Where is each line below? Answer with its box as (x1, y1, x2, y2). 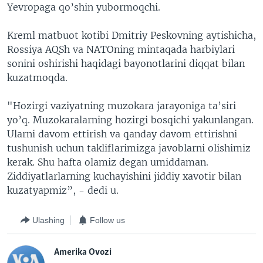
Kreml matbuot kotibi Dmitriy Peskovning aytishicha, (7, 29, 256, 41)
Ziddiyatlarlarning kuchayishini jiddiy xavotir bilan (7, 170, 241, 182)
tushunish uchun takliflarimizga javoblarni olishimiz (7, 142, 251, 154)
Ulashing (32, 215, 65, 225)
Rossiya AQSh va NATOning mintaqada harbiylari (7, 43, 235, 55)
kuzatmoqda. (7, 72, 68, 83)
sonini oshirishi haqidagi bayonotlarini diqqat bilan (7, 58, 245, 69)
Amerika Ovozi (54, 247, 112, 257)
